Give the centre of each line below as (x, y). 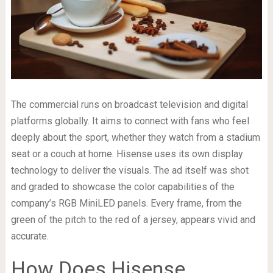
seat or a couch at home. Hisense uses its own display (127, 154)
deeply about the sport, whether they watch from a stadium (135, 137)
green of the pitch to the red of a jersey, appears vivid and (133, 219)
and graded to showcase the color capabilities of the (122, 186)
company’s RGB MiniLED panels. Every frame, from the (126, 203)
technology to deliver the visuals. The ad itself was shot (129, 170)
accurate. (30, 236)
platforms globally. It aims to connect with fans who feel (130, 121)
